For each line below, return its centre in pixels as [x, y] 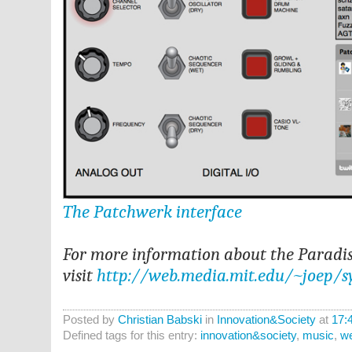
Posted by [90, 319]
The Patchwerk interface [152, 212]
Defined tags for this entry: [131, 335]
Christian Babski [159, 319]
